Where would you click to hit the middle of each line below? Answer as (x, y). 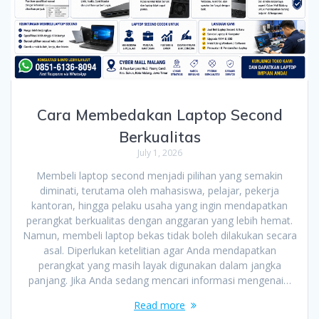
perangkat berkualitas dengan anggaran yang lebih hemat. (159, 220)
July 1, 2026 (159, 152)
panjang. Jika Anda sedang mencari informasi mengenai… (159, 280)
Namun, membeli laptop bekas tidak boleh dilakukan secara (159, 235)
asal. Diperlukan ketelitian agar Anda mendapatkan (159, 250)
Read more (159, 305)
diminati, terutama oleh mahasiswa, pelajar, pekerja (159, 190)
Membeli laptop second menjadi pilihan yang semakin (159, 175)
